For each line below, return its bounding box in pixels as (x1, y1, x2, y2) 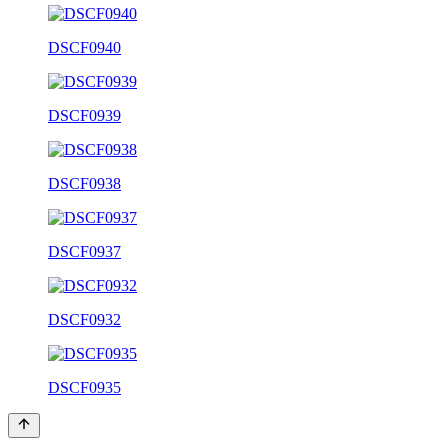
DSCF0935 (48, 378, 121, 396)
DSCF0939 (48, 106, 121, 124)
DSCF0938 (48, 174, 121, 192)
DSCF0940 (48, 38, 121, 56)
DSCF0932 (48, 310, 121, 328)
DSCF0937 (48, 242, 121, 260)
